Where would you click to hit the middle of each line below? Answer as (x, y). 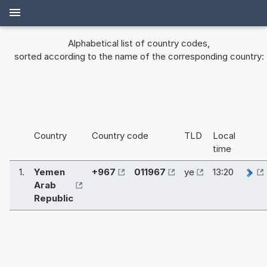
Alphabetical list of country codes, (139, 44)
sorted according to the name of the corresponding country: (139, 57)
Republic (54, 198)
